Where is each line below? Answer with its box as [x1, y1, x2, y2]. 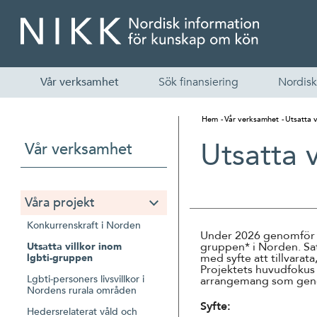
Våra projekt [25, 194, 95, 212]
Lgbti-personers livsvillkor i [27, 272, 144, 286]
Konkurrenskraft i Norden [27, 219, 141, 232]
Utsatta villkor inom [27, 240, 122, 253]
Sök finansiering [158, 74, 238, 90]
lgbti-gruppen [27, 251, 93, 265]
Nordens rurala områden [27, 284, 139, 297]
